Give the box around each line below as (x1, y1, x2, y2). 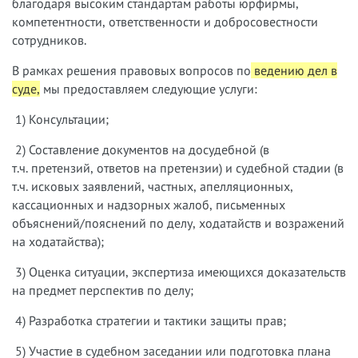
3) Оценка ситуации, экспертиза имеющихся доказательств (12, 264, 346, 280)
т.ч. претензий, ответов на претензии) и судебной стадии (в (12, 160, 344, 176)
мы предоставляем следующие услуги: (40, 81, 261, 97)
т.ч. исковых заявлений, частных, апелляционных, (12, 178, 293, 194)
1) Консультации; (12, 111, 109, 127)
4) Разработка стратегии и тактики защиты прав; (15, 312, 286, 328)
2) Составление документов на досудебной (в (12, 141, 269, 157)
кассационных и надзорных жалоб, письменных (12, 197, 285, 213)
